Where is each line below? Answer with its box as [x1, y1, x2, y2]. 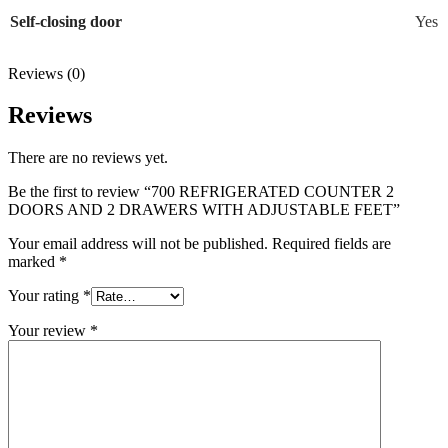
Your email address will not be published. [8, 235, 268, 253]
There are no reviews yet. [8, 149, 168, 167]
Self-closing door [10, 12, 122, 30]
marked [8, 253, 59, 271]
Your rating [8, 287, 83, 305]
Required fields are [272, 235, 391, 253]
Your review [8, 322, 90, 340]
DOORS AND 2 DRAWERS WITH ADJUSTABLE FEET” [8, 201, 400, 219]
